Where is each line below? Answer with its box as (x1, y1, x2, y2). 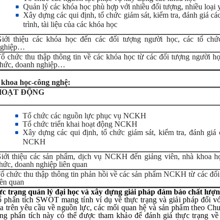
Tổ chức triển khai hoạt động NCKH (22, 120, 137, 128)
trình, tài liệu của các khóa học (23, 20, 117, 27)
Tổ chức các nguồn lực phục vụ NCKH (22, 111, 146, 120)
